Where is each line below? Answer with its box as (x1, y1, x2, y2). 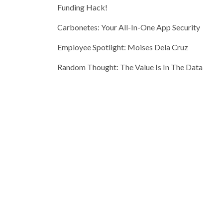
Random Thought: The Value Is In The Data (57, 62, 203, 72)
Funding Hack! (57, 2, 108, 12)
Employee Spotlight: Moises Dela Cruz (57, 42, 189, 52)
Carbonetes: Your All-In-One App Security (57, 22, 201, 32)
